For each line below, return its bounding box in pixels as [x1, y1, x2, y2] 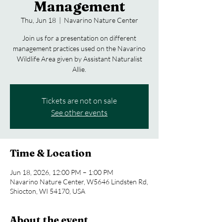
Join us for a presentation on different [22, 34, 136, 42]
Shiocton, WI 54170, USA [10, 187, 85, 195]
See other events [51, 108, 108, 117]
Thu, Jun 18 [20, 16, 56, 24]
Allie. [72, 65, 86, 73]
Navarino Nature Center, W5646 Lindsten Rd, [10, 177, 148, 186]
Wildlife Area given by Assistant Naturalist [16, 55, 142, 63]
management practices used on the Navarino [13, 44, 146, 53]
